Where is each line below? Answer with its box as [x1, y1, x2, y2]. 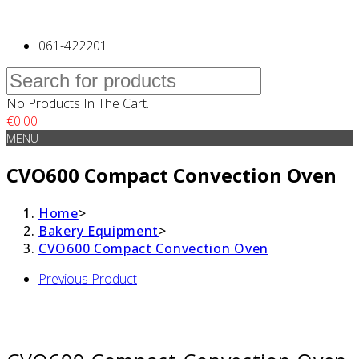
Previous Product [38, 269, 137, 288]
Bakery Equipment [38, 221, 159, 240]
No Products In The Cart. [6, 95, 149, 112]
